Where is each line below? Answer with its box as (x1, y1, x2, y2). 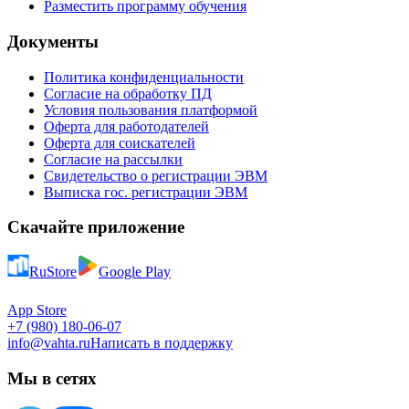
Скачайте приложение (7, 217, 184, 237)
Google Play (99, 264, 171, 280)
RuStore (29, 264, 77, 280)
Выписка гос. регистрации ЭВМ (44, 184, 247, 200)
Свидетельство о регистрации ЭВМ (44, 167, 267, 184)
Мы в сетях (7, 368, 97, 388)
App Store (7, 302, 67, 319)
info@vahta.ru (7, 335, 90, 351)
